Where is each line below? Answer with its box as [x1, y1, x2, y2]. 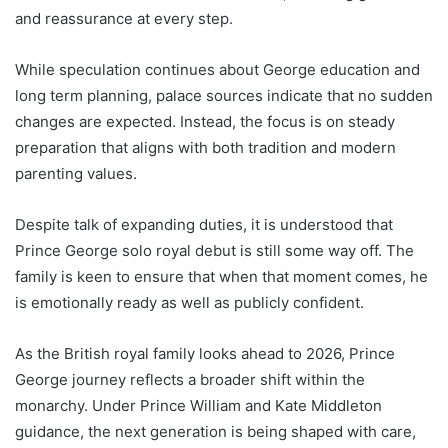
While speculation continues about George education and [15, 59, 420, 79]
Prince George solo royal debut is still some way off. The [15, 240, 414, 260]
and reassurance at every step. [15, 8, 233, 28]
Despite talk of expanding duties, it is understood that [15, 214, 393, 234]
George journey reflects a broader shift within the [15, 369, 365, 389]
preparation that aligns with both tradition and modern [15, 137, 396, 157]
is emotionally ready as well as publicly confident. [15, 292, 364, 312]
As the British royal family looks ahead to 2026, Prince [15, 343, 395, 363]
